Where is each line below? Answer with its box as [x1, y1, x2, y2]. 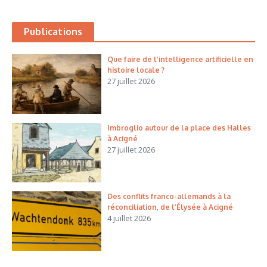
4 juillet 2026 [107, 213, 151, 223]
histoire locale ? [107, 66, 164, 74]
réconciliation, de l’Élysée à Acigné [107, 203, 233, 212]
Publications [24, 26, 83, 38]
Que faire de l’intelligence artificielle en [107, 55, 253, 64]
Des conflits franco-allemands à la [107, 192, 231, 201]
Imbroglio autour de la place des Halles [107, 123, 251, 132]
